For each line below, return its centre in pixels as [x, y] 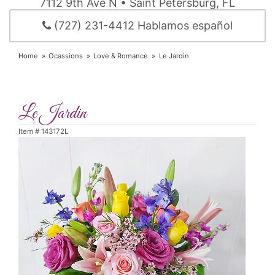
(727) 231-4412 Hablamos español [142, 26]
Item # [30, 132]
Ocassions [66, 56]
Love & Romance [121, 56]
